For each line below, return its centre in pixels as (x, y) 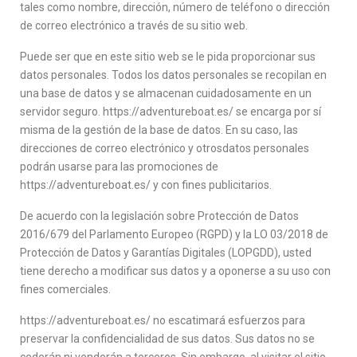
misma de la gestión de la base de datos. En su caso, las (159, 130)
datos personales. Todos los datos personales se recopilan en (173, 75)
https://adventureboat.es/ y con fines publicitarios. (146, 185)
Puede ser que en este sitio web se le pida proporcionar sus (168, 57)
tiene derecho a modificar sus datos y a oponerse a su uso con (175, 271)
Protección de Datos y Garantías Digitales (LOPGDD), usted (166, 253)
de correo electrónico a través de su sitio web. (134, 25)
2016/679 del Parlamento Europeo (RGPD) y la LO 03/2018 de (174, 234)
